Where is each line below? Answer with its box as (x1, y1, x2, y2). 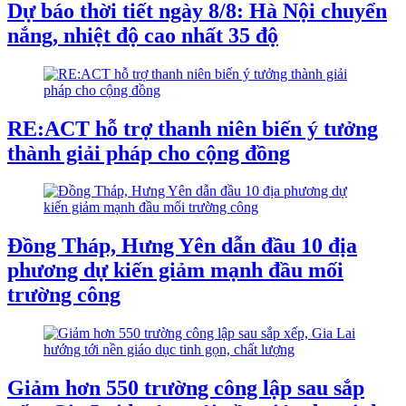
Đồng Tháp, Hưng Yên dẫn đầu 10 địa (7, 234, 357, 258)
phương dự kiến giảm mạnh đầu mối (7, 258, 343, 283)
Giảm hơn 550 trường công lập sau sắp (7, 376, 364, 401)
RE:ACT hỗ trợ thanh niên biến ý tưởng (7, 116, 378, 140)
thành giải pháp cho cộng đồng (7, 140, 290, 165)
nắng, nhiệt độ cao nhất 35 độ (7, 23, 278, 47)
